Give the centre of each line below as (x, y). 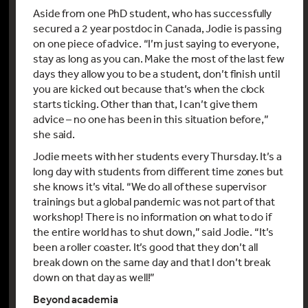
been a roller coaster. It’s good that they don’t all (145, 246)
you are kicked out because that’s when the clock (149, 88)
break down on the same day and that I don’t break (152, 262)
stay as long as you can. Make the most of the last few (159, 58)
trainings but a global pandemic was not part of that (154, 201)
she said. (54, 134)
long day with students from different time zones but (158, 171)
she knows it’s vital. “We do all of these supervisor (150, 186)
